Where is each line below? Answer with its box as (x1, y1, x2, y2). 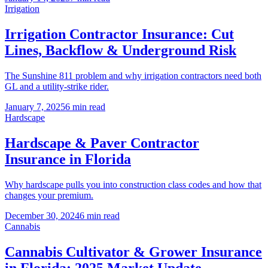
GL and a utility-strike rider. (5, 81, 109, 92)
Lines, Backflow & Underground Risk (5, 42, 236, 59)
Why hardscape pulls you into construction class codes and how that (5, 179, 261, 190)
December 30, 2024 (5, 211, 80, 221)
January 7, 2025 (5, 102, 65, 112)
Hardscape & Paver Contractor (5, 135, 199, 151)
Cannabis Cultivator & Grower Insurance (5, 243, 262, 260)
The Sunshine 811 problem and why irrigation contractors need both (5, 71, 261, 81)
